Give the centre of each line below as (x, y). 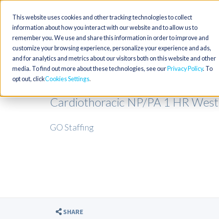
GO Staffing (72, 127)
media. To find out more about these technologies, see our (90, 69)
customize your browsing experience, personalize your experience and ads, (112, 48)
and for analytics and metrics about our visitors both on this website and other (114, 58)
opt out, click (28, 79)
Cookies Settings (67, 79)
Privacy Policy (185, 69)
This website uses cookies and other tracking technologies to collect (102, 17)
